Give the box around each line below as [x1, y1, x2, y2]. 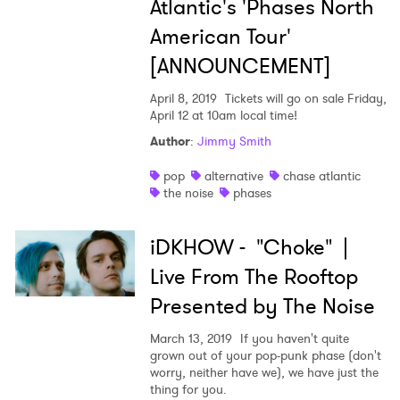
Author [149, 132, 190, 151]
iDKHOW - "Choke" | [149, 232, 348, 263]
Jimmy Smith [196, 132, 271, 151]
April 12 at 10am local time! [149, 106, 297, 125]
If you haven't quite [236, 329, 349, 348]
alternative [204, 167, 263, 186]
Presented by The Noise [149, 291, 375, 322]
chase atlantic [282, 167, 361, 186]
